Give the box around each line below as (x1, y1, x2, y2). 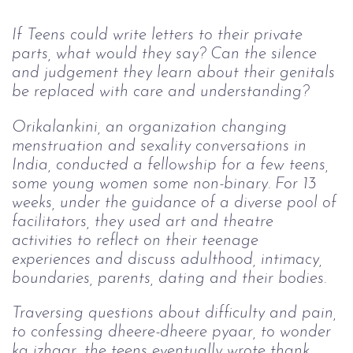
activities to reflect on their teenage (12, 232, 263, 249)
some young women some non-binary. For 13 (12, 175, 321, 192)
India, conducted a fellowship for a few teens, (12, 156, 333, 173)
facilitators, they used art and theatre (12, 213, 278, 230)
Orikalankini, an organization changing (12, 118, 292, 136)
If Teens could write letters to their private (12, 27, 307, 43)
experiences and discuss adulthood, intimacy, (12, 251, 327, 268)
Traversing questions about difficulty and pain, (12, 305, 341, 322)
